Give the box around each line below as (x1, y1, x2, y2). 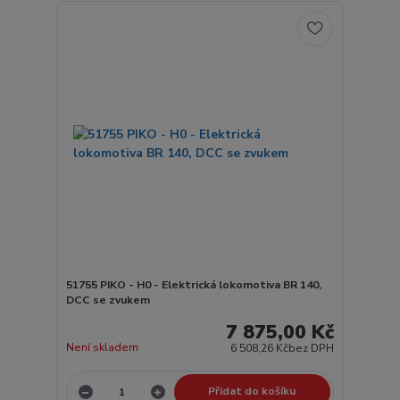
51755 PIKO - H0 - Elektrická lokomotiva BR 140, (65, 277, 321, 292)
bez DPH (288, 341, 335, 356)
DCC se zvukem (65, 292, 150, 307)
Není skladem (65, 340, 138, 355)
